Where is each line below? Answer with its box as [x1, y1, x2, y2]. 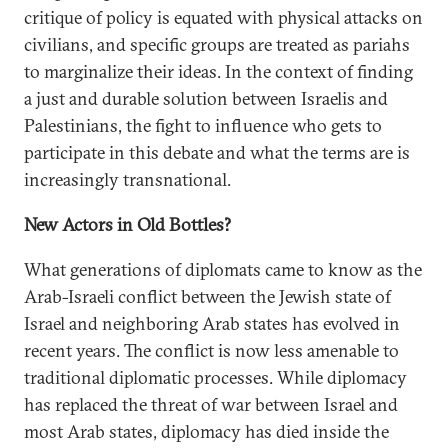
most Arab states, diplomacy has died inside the [24, 420, 389, 443]
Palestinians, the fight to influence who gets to [24, 114, 382, 137]
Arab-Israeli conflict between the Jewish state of [24, 285, 391, 308]
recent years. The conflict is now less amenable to [24, 339, 399, 362]
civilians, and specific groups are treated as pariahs [24, 33, 410, 56]
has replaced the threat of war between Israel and [24, 393, 398, 416]
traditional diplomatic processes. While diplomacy [24, 366, 407, 389]
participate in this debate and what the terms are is [24, 141, 410, 164]
